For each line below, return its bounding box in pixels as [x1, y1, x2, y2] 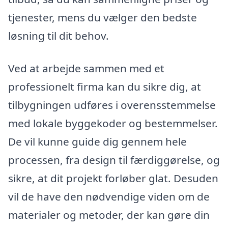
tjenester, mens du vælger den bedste [8, 10, 197, 25]
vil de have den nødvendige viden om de [8, 189, 210, 204]
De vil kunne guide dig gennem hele [8, 134, 187, 149]
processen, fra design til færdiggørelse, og [8, 152, 220, 167]
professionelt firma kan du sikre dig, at [8, 79, 201, 94]
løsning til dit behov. [8, 28, 109, 43]
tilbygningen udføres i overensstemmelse [8, 97, 216, 112]
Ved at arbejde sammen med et [8, 61, 164, 75]
